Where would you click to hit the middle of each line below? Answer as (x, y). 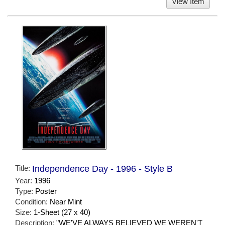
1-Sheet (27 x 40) (62, 212)
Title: (24, 168)
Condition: (32, 202)
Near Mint (66, 202)
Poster (46, 191)
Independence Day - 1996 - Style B (102, 169)
